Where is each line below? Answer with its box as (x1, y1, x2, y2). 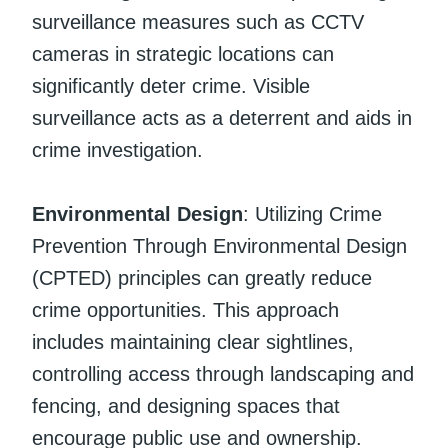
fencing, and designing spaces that (32, 394, 340, 417)
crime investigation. (32, 138, 203, 161)
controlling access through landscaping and (32, 362, 414, 385)
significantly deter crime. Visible (32, 74, 310, 97)
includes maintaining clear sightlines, (32, 330, 354, 353)
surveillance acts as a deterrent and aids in (32, 106, 412, 129)
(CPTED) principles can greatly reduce (32, 266, 372, 289)
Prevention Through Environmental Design (32, 234, 407, 257)
